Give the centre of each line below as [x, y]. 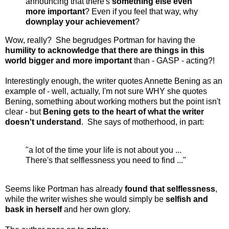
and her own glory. [96, 210]
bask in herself [33, 210]
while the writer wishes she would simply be [85, 199]
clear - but [24, 111]
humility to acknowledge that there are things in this [105, 50]
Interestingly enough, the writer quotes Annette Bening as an [114, 81]
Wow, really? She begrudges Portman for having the [100, 40]
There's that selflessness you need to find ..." [106, 161]
